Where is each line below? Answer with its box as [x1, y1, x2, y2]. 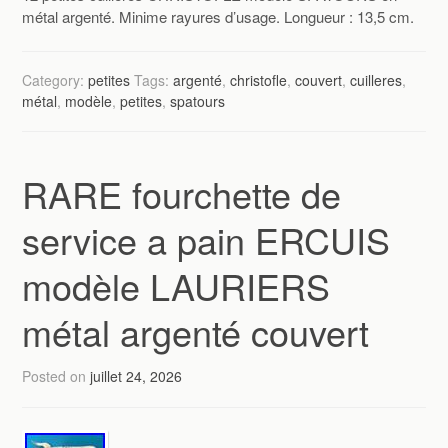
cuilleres [350, 69, 403, 90]
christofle [230, 69, 288, 90]
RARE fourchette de [22, 168, 342, 220]
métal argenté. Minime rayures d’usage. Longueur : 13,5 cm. [22, 6, 415, 28]
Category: [22, 69, 89, 90]
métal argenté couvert [22, 306, 370, 358]
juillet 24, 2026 [90, 366, 183, 387]
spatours [170, 90, 226, 111]
